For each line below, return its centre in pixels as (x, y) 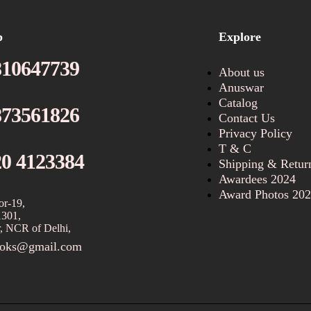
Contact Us (247, 118)
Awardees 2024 (258, 179)
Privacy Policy (256, 133)
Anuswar (242, 87)
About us (242, 72)
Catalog (238, 102)
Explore (240, 36)
